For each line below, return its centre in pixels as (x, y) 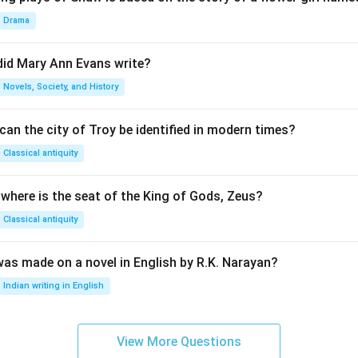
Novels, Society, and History (61, 87)
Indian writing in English (54, 286)
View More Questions (179, 342)
